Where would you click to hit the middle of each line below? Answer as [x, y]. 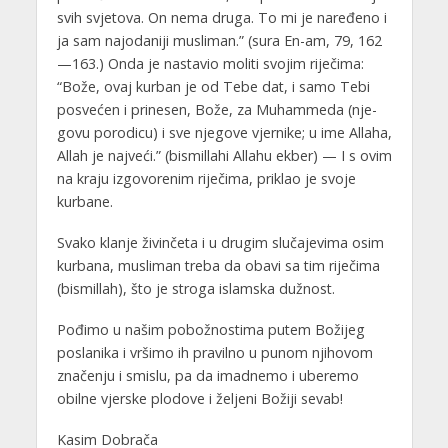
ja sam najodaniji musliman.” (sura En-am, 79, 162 [219, 41]
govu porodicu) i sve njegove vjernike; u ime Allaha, [224, 133]
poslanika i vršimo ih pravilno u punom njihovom [214, 352]
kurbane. [84, 202]
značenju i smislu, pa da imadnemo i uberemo [207, 375]
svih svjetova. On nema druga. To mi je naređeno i [221, 18]
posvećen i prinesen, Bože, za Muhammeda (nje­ [216, 110]
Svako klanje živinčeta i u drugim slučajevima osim [220, 243]
